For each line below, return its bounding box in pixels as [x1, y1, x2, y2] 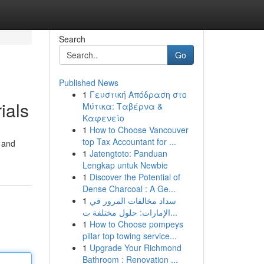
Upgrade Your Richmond [89, 242, 181, 253]
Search [58, 33, 85, 45]
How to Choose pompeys [89, 218, 183, 230]
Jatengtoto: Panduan [89, 147, 167, 159]
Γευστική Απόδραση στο [89, 88, 187, 100]
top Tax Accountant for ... [82, 136, 176, 147]
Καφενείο [82, 112, 124, 124]
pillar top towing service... [82, 230, 177, 242]
